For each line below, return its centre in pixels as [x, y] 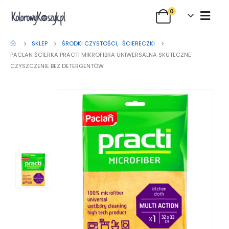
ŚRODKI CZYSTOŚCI [89, 43]
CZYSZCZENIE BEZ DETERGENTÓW [57, 66]
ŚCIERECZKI [139, 43]
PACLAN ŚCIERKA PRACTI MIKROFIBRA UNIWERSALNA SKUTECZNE [101, 55]
